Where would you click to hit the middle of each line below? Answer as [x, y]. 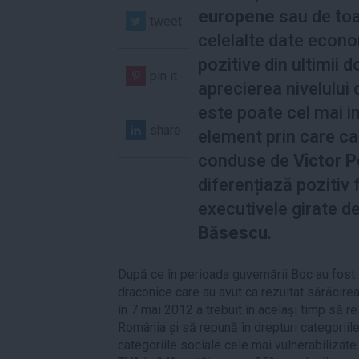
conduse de [246, 160]
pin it [163, 75]
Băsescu [233, 232]
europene [236, 16]
